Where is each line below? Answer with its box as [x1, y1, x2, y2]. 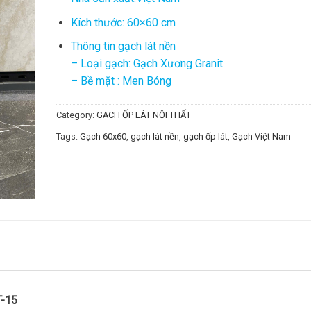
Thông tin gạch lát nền [70, 40, 178, 53]
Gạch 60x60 [80, 131, 126, 142]
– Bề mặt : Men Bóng [70, 74, 171, 88]
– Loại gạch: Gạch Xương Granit [70, 57, 223, 71]
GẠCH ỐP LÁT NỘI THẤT [96, 109, 191, 120]
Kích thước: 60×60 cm [70, 15, 176, 29]
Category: [56, 109, 96, 120]
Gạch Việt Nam [232, 131, 291, 142]
